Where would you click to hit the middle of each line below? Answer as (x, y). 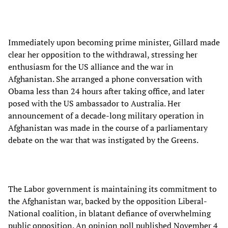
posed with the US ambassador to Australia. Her (94, 103)
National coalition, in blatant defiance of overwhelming (109, 213)
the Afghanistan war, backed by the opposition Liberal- (108, 201)
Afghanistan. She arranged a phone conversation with (105, 79)
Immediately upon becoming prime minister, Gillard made (114, 42)
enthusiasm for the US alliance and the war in (91, 66)
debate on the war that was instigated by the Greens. (103, 140)
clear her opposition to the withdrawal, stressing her (103, 54)
